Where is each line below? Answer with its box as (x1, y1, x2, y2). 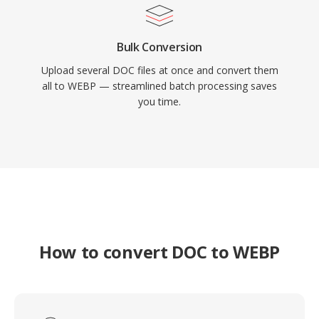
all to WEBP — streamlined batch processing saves (42, 79, 277, 93)
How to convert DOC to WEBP (38, 240, 281, 263)
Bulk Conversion (116, 39, 203, 55)
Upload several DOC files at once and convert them (41, 63, 278, 77)
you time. (138, 95, 181, 108)
